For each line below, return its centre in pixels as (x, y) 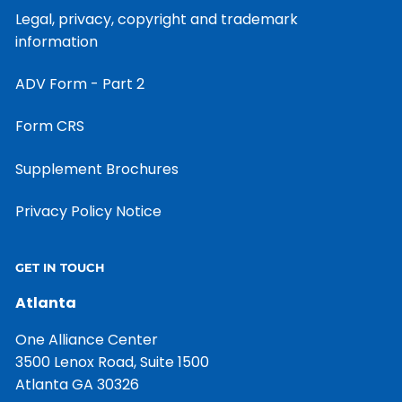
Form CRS (50, 127)
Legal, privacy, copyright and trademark (157, 19)
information (57, 41)
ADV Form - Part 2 (80, 83)
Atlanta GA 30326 (78, 385)
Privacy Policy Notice (89, 212)
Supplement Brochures (97, 169)
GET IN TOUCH (61, 268)
